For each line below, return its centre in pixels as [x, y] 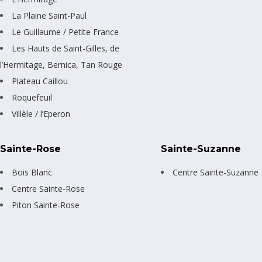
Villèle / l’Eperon [41, 114]
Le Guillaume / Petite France [65, 32]
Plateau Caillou [40, 81]
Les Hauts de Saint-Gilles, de [65, 49]
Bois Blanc [32, 173]
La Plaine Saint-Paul [49, 16]
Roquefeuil [32, 98]
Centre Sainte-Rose [48, 189]
